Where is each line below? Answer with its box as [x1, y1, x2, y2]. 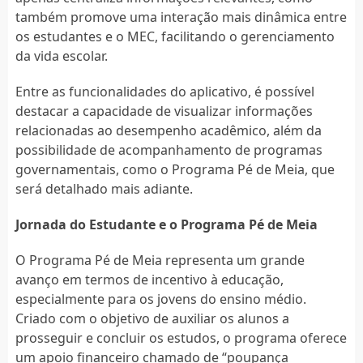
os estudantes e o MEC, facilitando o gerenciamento [15, 27, 335, 45]
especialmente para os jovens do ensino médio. [15, 289, 306, 308]
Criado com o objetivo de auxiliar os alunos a [15, 309, 289, 327]
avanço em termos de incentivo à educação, [15, 270, 284, 288]
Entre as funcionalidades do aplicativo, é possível [15, 82, 314, 100]
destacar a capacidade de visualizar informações [15, 101, 313, 120]
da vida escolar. [15, 46, 108, 65]
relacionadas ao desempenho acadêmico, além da [15, 121, 322, 139]
